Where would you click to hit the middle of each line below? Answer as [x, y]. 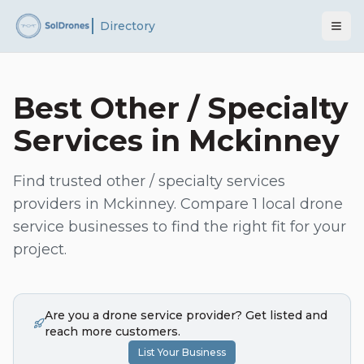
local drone [300, 204]
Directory [127, 26]
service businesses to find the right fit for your [180, 227]
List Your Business [182, 352]
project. [40, 249]
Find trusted [60, 181]
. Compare [213, 204]
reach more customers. [112, 331]
